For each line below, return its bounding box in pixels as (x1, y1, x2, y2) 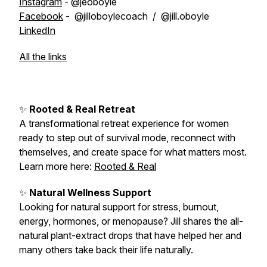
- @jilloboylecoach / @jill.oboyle (63, 10, 209, 22)
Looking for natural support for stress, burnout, (19, 201, 219, 213)
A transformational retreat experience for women (19, 117, 229, 129)
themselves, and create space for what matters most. (19, 146, 247, 158)
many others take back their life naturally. (19, 244, 195, 256)
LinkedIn (19, 24, 55, 36)
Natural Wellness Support (29, 187, 151, 198)
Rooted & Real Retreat (27, 103, 135, 115)
